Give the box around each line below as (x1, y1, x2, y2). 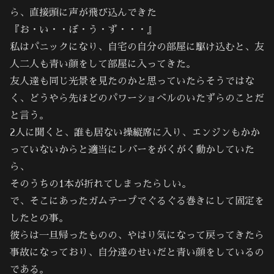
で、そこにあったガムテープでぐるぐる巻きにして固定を (10, 196, 264, 206)
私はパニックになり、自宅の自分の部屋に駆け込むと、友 (10, 42, 264, 52)
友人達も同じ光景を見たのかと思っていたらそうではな (10, 76, 254, 86)
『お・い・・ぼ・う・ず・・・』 (10, 24, 157, 35)
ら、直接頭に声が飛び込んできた (10, 7, 157, 18)
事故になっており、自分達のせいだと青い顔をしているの (10, 247, 264, 257)
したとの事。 (10, 213, 68, 223)
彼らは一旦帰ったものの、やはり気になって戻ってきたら (10, 230, 264, 240)
